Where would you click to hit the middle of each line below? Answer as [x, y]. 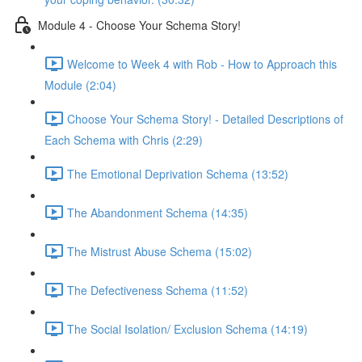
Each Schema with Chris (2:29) [124, 140]
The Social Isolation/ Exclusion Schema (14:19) [187, 328]
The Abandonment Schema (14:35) [158, 212]
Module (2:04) [80, 85]
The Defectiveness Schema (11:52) [158, 290]
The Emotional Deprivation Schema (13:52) [178, 173]
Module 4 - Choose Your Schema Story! [139, 25]
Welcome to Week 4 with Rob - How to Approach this [202, 63]
